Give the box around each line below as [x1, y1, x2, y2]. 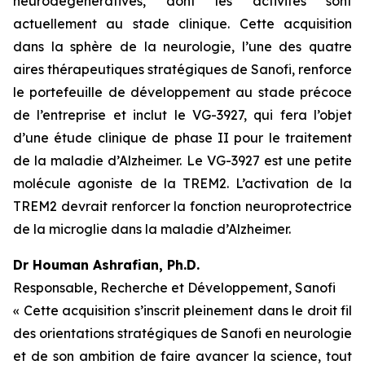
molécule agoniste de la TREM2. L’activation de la [13, 175, 352, 191]
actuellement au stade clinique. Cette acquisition [13, 15, 352, 32]
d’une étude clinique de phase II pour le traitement [13, 130, 352, 146]
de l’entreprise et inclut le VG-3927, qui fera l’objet [13, 107, 352, 123]
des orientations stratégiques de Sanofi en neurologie [13, 325, 352, 341]
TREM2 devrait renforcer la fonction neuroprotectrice [13, 198, 352, 214]
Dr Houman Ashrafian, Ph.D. [13, 257, 200, 273]
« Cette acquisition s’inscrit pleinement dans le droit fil [13, 302, 352, 319]
